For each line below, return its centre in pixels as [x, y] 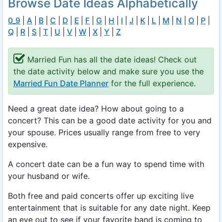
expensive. [28, 144]
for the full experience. [152, 83]
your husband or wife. [49, 176]
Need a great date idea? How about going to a [96, 109]
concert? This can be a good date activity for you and [110, 120]
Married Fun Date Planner [61, 83]
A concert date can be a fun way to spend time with [106, 164]
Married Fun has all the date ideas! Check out [112, 59]
